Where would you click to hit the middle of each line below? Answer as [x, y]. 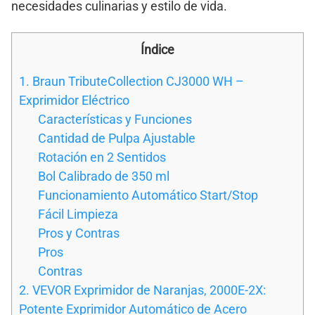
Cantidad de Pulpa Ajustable [117, 138]
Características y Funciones [115, 119]
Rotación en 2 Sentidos [102, 157]
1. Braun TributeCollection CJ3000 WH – [131, 81]
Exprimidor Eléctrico [74, 100]
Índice [157, 49]
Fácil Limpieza [78, 214]
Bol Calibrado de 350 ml [104, 176]
